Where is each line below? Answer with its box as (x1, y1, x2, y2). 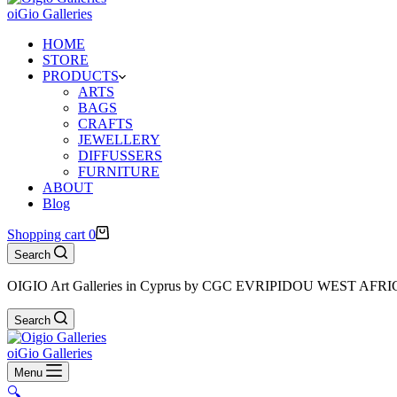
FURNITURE (78, 164, 160, 179)
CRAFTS (78, 116, 133, 131)
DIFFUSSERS (78, 148, 162, 163)
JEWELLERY (78, 132, 160, 147)
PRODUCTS (43, 68, 119, 83)
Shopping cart (7, 227, 85, 242)
